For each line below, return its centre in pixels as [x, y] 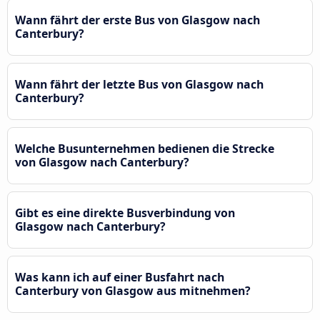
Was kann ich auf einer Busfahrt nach [120, 277]
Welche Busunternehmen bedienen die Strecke [145, 148]
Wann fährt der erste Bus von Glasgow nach [137, 20]
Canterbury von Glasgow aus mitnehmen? [133, 290]
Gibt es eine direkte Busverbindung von [125, 212]
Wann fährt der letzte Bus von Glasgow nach [139, 84]
